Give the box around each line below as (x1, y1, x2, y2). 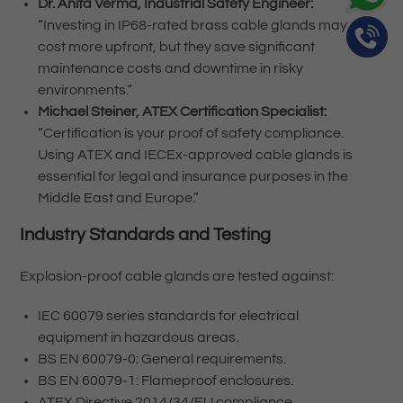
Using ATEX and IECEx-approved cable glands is (37, 148, 353, 163)
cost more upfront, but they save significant (37, 40, 315, 55)
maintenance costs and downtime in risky (37, 61, 303, 76)
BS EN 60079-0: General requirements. (37, 352, 286, 367)
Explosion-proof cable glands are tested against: (19, 269, 334, 284)
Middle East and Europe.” (37, 191, 199, 206)
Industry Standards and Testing (19, 226, 271, 245)
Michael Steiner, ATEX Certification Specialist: (37, 104, 327, 120)
